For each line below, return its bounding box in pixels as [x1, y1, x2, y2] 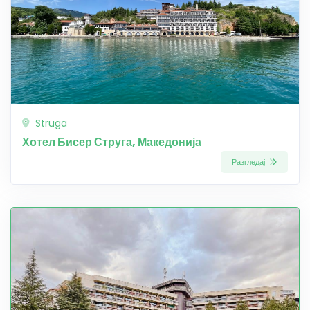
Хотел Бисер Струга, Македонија [22, 134, 201, 150]
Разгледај [232, 156, 267, 167]
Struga [33, 116, 67, 130]
